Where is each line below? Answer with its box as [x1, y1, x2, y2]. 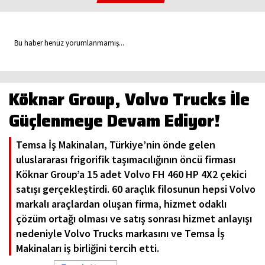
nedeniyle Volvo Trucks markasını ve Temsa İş [16, 227, 225, 241]
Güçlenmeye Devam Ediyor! [9, 108, 221, 134]
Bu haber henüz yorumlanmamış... [9, 38, 124, 49]
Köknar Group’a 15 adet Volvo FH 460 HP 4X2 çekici [16, 167, 247, 182]
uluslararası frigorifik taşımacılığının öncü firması [16, 153, 235, 167]
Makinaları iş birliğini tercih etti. [16, 241, 159, 256]
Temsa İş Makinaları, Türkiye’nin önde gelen [16, 138, 215, 152]
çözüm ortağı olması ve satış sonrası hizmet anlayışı [16, 212, 252, 226]
